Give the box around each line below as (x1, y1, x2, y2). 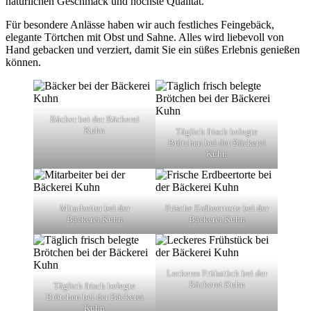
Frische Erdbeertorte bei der (165, 202, 269, 213)
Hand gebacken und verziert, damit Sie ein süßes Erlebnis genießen (6, 43, 300, 56)
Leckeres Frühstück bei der (166, 267, 267, 278)
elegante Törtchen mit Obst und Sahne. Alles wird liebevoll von (6, 31, 284, 43)
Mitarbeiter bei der (59, 202, 130, 213)
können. (6, 56, 41, 68)
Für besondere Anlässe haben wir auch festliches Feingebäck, (6, 18, 274, 31)
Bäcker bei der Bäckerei (49, 113, 140, 124)
